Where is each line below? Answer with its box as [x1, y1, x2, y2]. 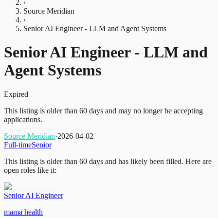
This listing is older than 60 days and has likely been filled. [4, 157, 183, 165]
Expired [4, 90, 28, 98]
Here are [183, 157, 212, 165]
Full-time [4, 140, 32, 149]
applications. [4, 115, 42, 124]
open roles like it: [4, 165, 56, 174]
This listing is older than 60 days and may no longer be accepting [4, 106, 203, 115]
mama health [4, 207, 43, 216]
